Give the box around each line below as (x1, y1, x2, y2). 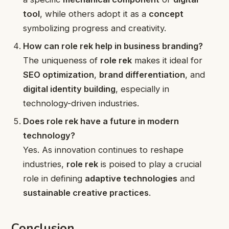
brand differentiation (99, 69, 186, 80)
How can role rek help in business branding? (23, 40, 203, 51)
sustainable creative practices (23, 188, 149, 198)
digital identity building (23, 83, 116, 94)
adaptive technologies (85, 173, 178, 184)
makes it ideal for (132, 55, 203, 65)
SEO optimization (23, 69, 95, 80)
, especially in (116, 83, 170, 94)
